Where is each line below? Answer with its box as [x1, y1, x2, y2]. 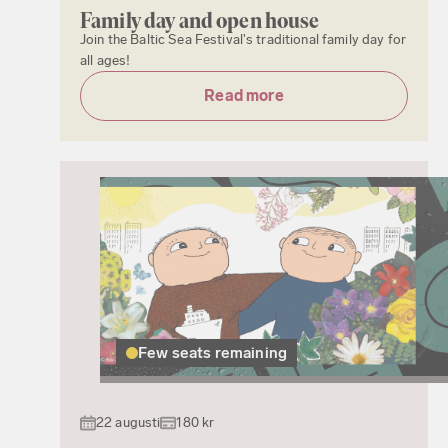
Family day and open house [80, 7, 320, 33]
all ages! [80, 51, 131, 69]
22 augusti [96, 413, 161, 431]
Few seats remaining [138, 342, 288, 362]
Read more [204, 85, 284, 105]
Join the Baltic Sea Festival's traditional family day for [80, 30, 406, 48]
